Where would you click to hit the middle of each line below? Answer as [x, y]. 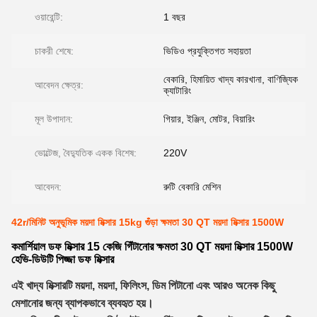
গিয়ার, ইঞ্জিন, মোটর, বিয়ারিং [209, 119]
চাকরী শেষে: [54, 51]
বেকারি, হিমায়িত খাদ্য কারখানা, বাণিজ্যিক [231, 79]
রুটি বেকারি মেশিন [192, 187]
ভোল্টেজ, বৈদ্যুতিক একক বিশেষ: [86, 153]
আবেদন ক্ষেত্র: [59, 85]
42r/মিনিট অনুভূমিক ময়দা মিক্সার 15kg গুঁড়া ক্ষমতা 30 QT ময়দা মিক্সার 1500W [148, 222]
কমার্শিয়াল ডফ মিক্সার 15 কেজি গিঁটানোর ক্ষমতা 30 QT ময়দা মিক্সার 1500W [152, 247]
